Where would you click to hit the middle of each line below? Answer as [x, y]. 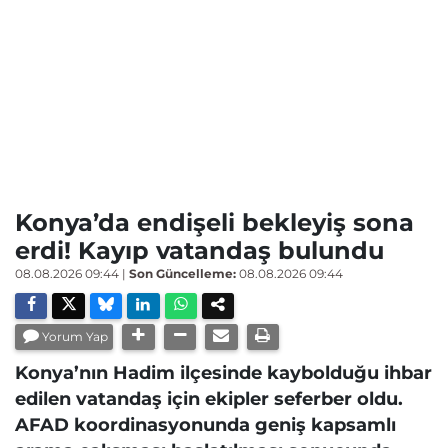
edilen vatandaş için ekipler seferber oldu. [209, 398]
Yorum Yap [75, 336]
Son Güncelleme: [182, 273]
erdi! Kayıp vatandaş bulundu [199, 250]
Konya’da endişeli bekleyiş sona [214, 222]
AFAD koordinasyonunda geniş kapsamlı [205, 424]
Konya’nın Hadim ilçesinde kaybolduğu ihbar [223, 372]
